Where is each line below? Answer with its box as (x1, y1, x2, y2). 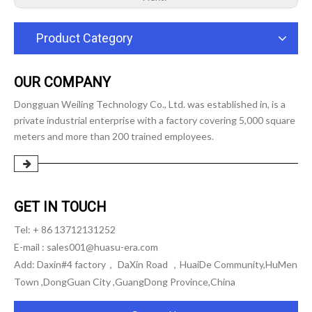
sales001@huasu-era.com (47, 241, 158, 253)
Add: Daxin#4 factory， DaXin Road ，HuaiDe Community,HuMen (14, 258, 297, 271)
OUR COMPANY (14, 74, 111, 91)
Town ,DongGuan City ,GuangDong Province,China (14, 276, 235, 288)
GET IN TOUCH (14, 198, 107, 216)
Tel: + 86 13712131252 (14, 224, 116, 236)
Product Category (36, 31, 133, 45)
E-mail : (14, 241, 47, 253)
